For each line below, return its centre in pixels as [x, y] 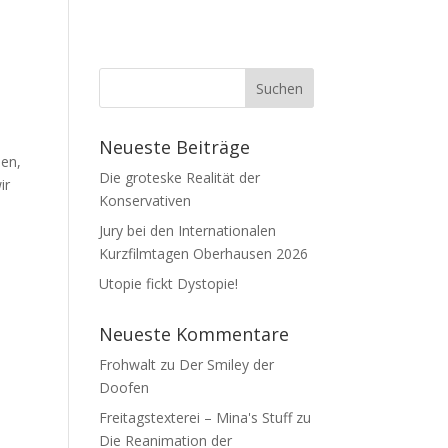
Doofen [123, 388]
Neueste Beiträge [174, 147]
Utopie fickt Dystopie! [168, 284]
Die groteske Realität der [179, 178]
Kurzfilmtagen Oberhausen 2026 [203, 254]
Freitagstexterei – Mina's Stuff [195, 418]
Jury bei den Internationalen [187, 231]
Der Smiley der [226, 365]
